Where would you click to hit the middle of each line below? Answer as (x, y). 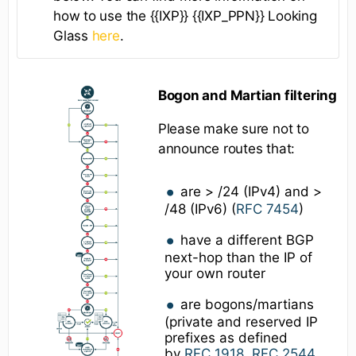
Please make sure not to (233, 128)
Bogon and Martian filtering (247, 95)
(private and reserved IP (241, 322)
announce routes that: (226, 148)
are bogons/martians (248, 305)
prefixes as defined (226, 338)
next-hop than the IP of (238, 258)
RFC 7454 (267, 209)
